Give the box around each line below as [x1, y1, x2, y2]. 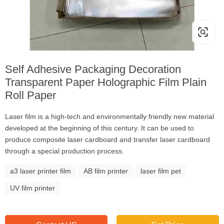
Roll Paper [5, 89, 56, 101]
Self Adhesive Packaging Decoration [5, 63, 181, 75]
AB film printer [83, 167, 128, 175]
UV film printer [10, 184, 55, 192]
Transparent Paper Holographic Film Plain [5, 76, 206, 88]
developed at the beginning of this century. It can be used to [5, 124, 194, 132]
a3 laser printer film [10, 167, 71, 175]
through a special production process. [5, 147, 124, 155]
